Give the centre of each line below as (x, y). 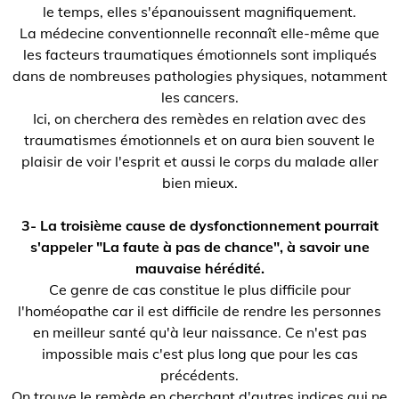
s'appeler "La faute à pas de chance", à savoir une (199, 247)
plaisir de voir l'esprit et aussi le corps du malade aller (199, 161)
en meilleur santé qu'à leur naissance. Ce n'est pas (199, 332)
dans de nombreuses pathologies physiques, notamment (199, 76)
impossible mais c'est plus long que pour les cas (199, 354)
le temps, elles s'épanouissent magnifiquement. (199, 12)
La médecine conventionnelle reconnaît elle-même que (199, 33)
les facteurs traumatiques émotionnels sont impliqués (199, 54)
